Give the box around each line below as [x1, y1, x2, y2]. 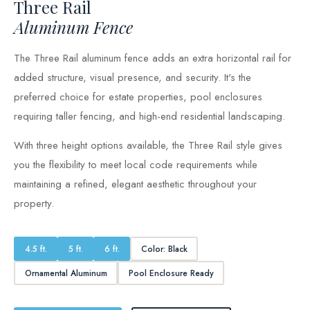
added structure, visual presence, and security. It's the [14, 70, 251, 85]
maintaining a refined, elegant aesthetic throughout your [14, 176, 257, 192]
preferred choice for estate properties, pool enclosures [14, 89, 262, 104]
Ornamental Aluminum [24, 266, 107, 280]
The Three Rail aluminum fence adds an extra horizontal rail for [14, 51, 291, 66]
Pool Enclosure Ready [128, 266, 214, 280]
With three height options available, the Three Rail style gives [14, 138, 282, 153]
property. [14, 196, 54, 211]
